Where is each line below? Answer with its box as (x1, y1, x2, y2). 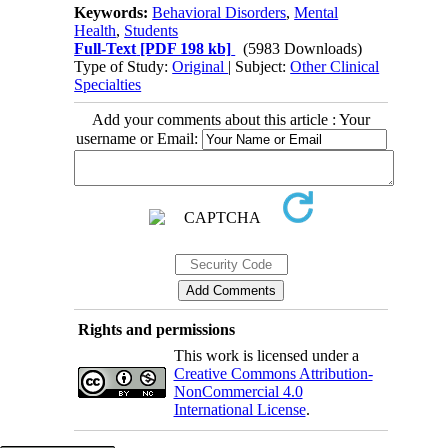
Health (74, 21, 117, 39)
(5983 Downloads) (243, 39, 363, 57)
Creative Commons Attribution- (173, 364, 373, 382)
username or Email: (75, 129, 202, 147)
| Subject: (228, 57, 291, 75)
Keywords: (74, 3, 153, 21)
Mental (294, 3, 339, 21)
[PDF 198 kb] (136, 39, 232, 57)
